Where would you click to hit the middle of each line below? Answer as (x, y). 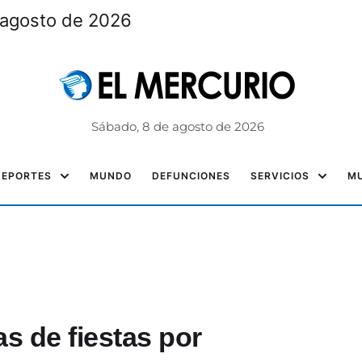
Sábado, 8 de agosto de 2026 (177, 126)
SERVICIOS (280, 176)
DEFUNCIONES (191, 176)
